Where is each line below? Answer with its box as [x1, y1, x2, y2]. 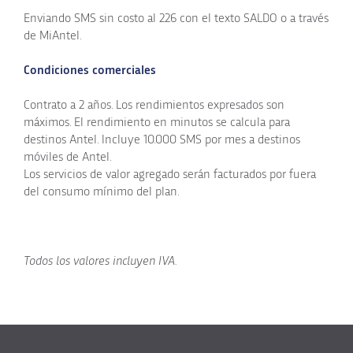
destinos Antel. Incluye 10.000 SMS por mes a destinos [24, 132, 300, 146]
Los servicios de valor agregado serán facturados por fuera [24, 167, 316, 180]
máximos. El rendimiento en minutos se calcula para [24, 115, 290, 128]
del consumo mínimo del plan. [24, 184, 180, 198]
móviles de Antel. [24, 150, 112, 163]
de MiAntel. [24, 28, 82, 42]
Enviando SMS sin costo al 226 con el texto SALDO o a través [24, 11, 329, 24]
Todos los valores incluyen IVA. [24, 254, 177, 267]
